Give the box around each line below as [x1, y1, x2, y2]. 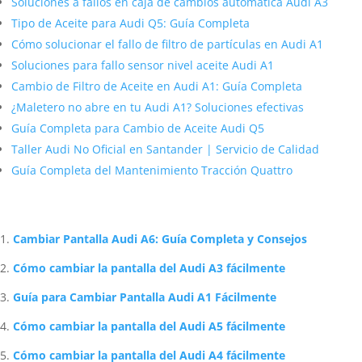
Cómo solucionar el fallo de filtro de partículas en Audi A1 [11, 36, 323, 52]
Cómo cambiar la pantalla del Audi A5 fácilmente [13, 318, 285, 334]
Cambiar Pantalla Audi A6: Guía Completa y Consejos [13, 231, 307, 246]
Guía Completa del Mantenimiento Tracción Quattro [11, 162, 293, 178]
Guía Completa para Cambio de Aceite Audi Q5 [11, 120, 264, 136]
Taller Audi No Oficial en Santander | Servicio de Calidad [11, 141, 319, 157]
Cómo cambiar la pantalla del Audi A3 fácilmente [13, 260, 285, 276]
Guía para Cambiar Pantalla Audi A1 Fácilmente [13, 289, 276, 305]
